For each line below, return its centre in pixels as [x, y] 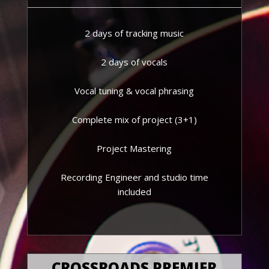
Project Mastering [134, 148]
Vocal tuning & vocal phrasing [134, 91]
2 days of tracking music [134, 33]
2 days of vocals [134, 62]
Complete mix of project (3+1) [134, 119]
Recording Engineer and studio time [134, 177]
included [134, 192]
